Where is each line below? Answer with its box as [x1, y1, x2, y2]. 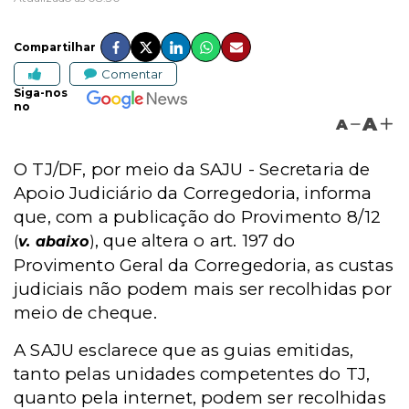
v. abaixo [18, 233, 89, 250]
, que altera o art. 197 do [94, 230, 296, 251]
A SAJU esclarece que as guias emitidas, [14, 340, 354, 361]
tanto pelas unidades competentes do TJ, [14, 363, 371, 384]
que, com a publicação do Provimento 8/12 [14, 206, 382, 227]
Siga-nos [14, 86, 68, 100]
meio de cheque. [14, 302, 157, 323]
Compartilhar [14, 40, 96, 54]
